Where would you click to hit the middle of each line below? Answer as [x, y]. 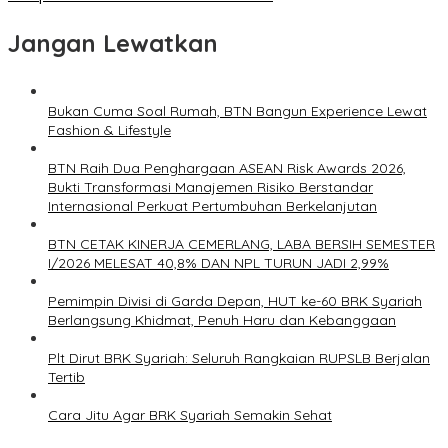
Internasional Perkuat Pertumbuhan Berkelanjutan [212, 206]
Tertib [66, 377]
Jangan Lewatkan [113, 43]
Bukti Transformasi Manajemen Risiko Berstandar [210, 187]
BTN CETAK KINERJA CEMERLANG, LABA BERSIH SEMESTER [241, 244]
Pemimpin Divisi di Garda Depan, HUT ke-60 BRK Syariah [235, 301]
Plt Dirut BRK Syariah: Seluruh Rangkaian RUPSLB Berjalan [239, 358]
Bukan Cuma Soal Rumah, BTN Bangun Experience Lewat [237, 111]
